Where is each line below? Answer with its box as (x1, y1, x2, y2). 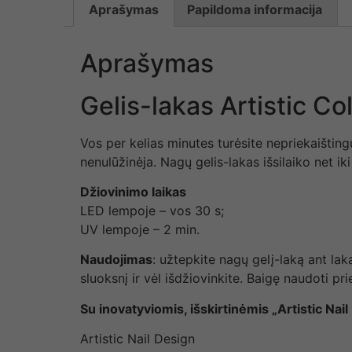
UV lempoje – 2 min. (80, 221, 200, 237)
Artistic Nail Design (80, 331, 195, 347)
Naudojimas (80, 251, 152, 268)
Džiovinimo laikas (80, 183, 186, 200)
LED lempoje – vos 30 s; (80, 202, 224, 218)
